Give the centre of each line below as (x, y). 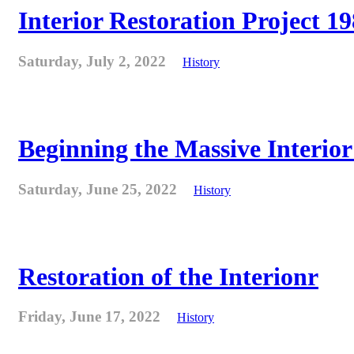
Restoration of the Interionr (168, 276)
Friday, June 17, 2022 (91, 317)
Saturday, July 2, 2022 (94, 61)
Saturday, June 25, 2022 (100, 189)
